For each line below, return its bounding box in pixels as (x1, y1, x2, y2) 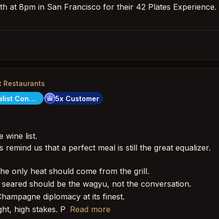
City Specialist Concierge (29, 94, 36, 103)
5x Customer (55, 94, 99, 103)
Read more (70, 204, 110, 215)
